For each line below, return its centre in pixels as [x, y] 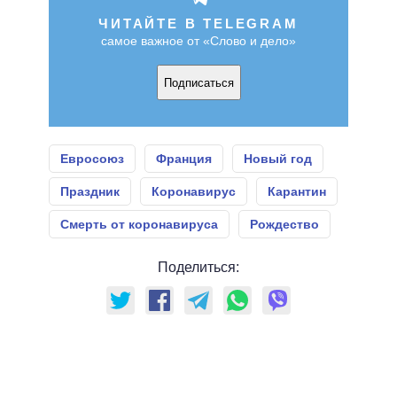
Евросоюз [92, 159]
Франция [184, 159]
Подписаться [198, 82]
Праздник [90, 192]
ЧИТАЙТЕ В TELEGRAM [198, 24]
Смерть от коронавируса [139, 225]
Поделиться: [198, 268]
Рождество [284, 225]
